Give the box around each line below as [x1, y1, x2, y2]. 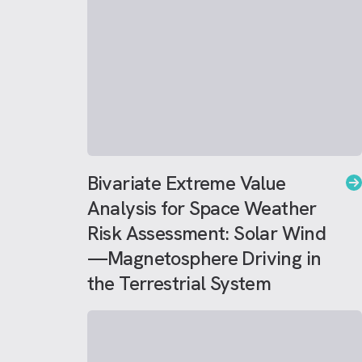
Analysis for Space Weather [86, 196, 317, 221]
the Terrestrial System [86, 271, 271, 296]
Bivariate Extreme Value [86, 170, 286, 196]
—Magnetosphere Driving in [86, 246, 322, 271]
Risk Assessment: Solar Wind [86, 221, 326, 246]
